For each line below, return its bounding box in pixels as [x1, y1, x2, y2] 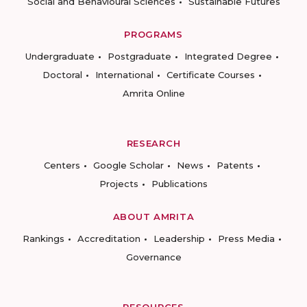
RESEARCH [126, 137, 181, 149]
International [95, 69, 153, 80]
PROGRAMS [124, 28, 183, 40]
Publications [151, 177, 208, 189]
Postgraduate [107, 50, 171, 62]
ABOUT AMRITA [112, 210, 195, 222]
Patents [216, 159, 254, 171]
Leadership [153, 232, 205, 244]
